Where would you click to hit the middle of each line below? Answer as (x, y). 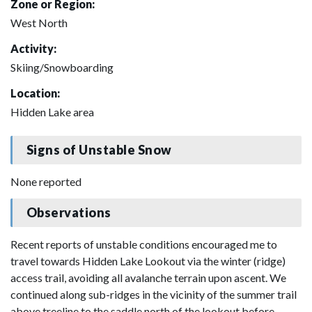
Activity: (33, 48)
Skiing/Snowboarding (62, 67)
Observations (69, 213)
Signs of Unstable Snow (99, 150)
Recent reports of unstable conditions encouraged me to (144, 244)
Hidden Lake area (52, 111)
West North (39, 22)
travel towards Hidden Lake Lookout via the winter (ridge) (148, 260)
